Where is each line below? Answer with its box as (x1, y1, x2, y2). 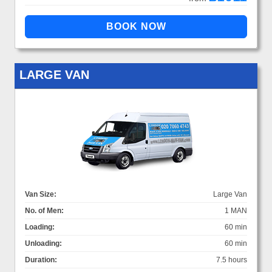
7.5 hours (216, 255, 247, 264)
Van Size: (25, 189, 56, 199)
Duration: (25, 255, 57, 264)
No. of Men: (25, 206, 64, 215)
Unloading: (25, 239, 62, 248)
